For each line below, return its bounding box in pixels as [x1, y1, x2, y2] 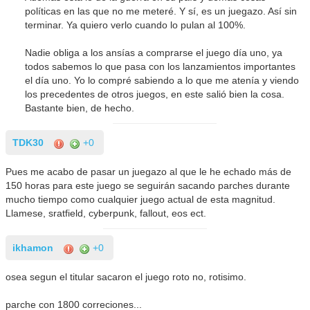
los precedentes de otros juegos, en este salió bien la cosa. [25, 89, 285, 100]
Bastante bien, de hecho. [25, 102, 135, 114]
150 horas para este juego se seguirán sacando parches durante [6, 180, 291, 192]
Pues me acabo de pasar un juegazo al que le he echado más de [6, 166, 292, 178]
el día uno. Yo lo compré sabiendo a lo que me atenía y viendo [25, 75, 300, 86]
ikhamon [12, 242, 54, 254]
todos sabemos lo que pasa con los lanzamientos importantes [25, 61, 296, 73]
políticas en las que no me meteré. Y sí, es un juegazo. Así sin [25, 6, 298, 17]
